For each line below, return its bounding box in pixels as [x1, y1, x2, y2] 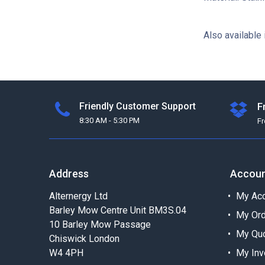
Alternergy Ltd [49, 190, 108, 202]
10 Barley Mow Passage [49, 219, 151, 231]
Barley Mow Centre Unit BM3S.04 [49, 205, 186, 216]
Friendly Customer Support [79, 101, 196, 112]
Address [49, 167, 89, 180]
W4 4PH [49, 247, 83, 259]
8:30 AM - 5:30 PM [79, 116, 140, 125]
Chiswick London [49, 233, 119, 245]
